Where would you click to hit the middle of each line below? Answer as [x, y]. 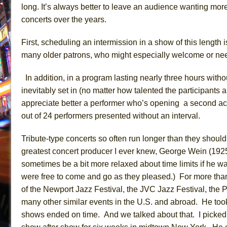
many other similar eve [62, 202]
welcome [189, 55]
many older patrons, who [65, 55]
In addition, [44, 78]
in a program [90, 78]
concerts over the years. [64, 19]
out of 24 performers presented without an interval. [113, 116]
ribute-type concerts [62, 138]
